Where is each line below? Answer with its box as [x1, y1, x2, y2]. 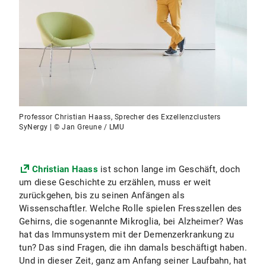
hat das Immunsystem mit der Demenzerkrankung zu [19, 229, 234, 240]
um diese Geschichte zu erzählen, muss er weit [19, 177, 211, 188]
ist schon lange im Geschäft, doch [97, 164, 240, 175]
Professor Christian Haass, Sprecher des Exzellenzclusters [19, 113, 221, 121]
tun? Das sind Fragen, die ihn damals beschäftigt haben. [19, 242, 247, 253]
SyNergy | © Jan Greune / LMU [19, 123, 124, 131]
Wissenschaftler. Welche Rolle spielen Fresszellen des [19, 203, 242, 214]
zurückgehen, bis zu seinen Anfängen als [19, 190, 185, 201]
